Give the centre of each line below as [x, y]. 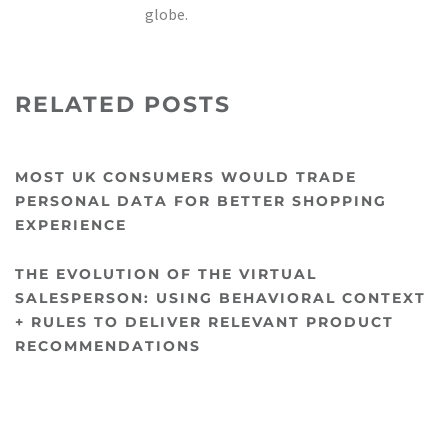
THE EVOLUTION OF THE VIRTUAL [166, 274]
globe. [166, 14]
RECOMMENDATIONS [108, 346]
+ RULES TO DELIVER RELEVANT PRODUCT [204, 322]
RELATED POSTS [123, 104]
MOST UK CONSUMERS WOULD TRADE [186, 177]
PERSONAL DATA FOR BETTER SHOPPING [201, 201]
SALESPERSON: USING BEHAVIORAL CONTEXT [220, 298]
